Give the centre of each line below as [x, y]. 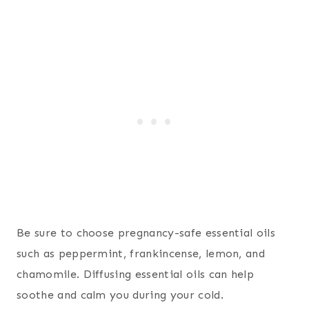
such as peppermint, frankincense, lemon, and [141, 254]
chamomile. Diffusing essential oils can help [136, 275]
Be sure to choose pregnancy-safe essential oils [146, 233]
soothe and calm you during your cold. [120, 295]
